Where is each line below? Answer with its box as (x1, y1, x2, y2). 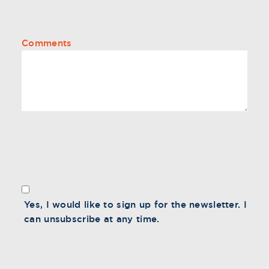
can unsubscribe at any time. (24, 213, 160, 225)
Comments (22, 37, 72, 49)
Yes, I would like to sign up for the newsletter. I (24, 198, 247, 210)
